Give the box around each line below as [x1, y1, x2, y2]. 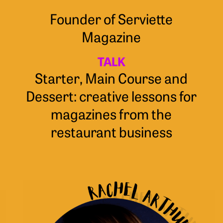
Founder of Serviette [50, 8, 173, 28]
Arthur [12, 182, 38, 193]
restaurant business [50, 121, 172, 141]
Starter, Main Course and [35, 68, 188, 87]
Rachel [12, 170, 37, 181]
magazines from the [51, 104, 172, 123]
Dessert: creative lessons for [26, 86, 197, 105]
